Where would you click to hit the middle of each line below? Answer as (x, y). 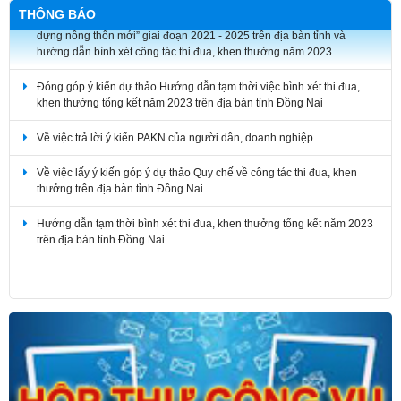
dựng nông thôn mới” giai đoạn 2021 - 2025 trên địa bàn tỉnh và (191, 20)
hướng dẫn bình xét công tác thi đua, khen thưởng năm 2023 (184, 36)
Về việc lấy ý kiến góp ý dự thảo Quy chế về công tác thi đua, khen (197, 157)
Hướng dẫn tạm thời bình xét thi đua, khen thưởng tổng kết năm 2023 (205, 208)
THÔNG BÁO (57, 15)
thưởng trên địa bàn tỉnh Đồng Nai (120, 173)
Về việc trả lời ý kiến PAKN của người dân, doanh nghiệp (175, 122)
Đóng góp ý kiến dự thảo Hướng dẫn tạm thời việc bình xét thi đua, (198, 71)
